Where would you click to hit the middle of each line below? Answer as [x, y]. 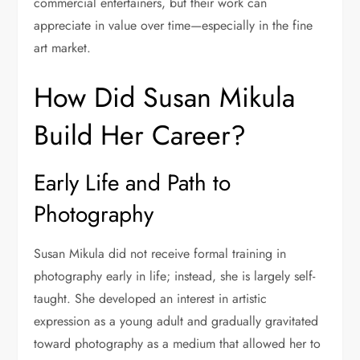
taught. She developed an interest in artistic [151, 299]
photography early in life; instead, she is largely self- [175, 276]
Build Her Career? [140, 136]
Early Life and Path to [133, 183]
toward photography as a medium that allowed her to [178, 344]
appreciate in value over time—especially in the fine [174, 26]
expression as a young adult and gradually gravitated [176, 321]
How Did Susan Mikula [165, 98]
